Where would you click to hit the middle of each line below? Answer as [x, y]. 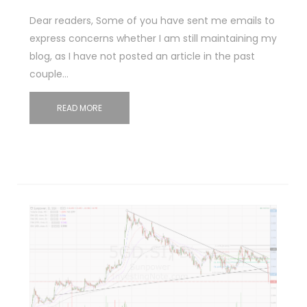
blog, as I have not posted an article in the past [142, 56]
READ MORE [79, 108]
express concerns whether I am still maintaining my [153, 38]
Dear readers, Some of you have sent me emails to [152, 20]
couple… [49, 74]
